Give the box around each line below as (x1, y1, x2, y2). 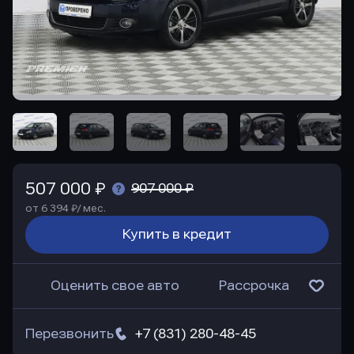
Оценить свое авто (51, 278, 179, 294)
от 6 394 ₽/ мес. (25, 203, 106, 215)
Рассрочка (219, 278, 289, 294)
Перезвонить (25, 326, 114, 342)
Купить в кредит (122, 227, 232, 243)
